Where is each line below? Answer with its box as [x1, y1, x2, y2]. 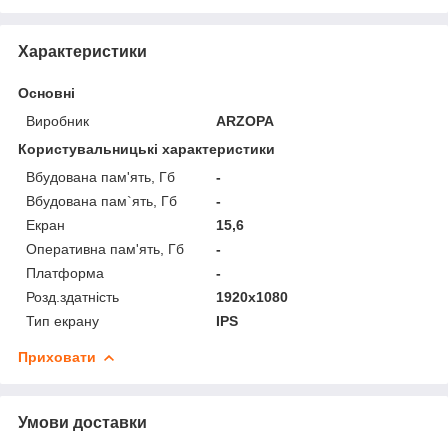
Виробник [26, 113, 89, 129]
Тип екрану [26, 313, 99, 329]
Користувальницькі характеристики [18, 141, 275, 157]
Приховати [18, 349, 96, 365]
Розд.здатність [26, 289, 119, 305]
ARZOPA [216, 113, 275, 129]
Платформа [26, 265, 104, 281]
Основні [18, 85, 75, 101]
